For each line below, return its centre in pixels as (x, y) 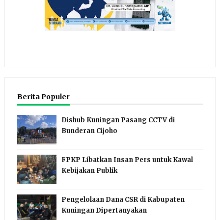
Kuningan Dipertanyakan (104, 211)
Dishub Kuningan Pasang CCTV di (118, 120)
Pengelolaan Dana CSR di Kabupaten (123, 200)
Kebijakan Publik (89, 171)
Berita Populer (43, 97)
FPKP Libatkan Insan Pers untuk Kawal (127, 160)
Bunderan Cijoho (89, 131)
